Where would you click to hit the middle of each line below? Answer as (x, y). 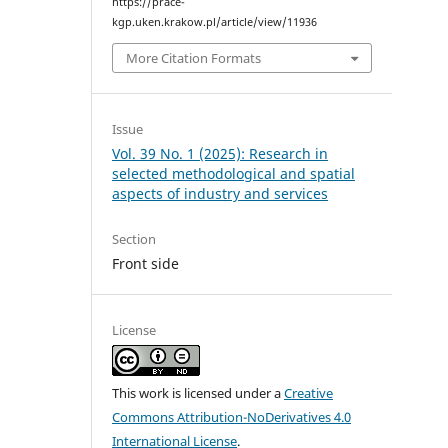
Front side (146, 263)
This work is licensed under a (198, 392)
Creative (309, 392)
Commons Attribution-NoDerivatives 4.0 (232, 416)
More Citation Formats (194, 57)
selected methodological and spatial (234, 173)
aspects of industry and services (220, 193)
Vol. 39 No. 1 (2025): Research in (220, 153)
